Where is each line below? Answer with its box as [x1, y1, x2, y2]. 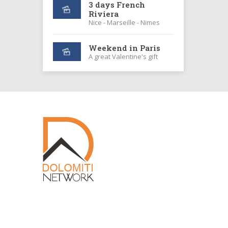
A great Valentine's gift [89, 51, 158, 61]
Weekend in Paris [89, 42, 161, 53]
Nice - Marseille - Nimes [89, 18, 160, 27]
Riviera [89, 9, 119, 19]
